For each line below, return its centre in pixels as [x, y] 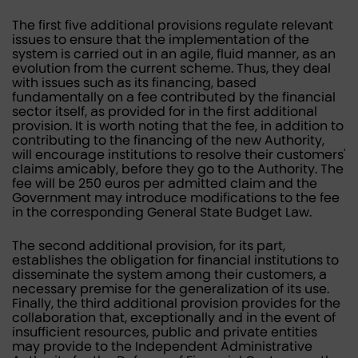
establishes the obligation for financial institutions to [175, 260]
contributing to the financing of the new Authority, [168, 140]
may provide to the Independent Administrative [162, 346]
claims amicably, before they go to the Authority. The [178, 169]
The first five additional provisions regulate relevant [173, 25]
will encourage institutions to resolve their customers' [179, 155]
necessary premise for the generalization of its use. [171, 289]
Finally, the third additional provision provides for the [176, 303]
